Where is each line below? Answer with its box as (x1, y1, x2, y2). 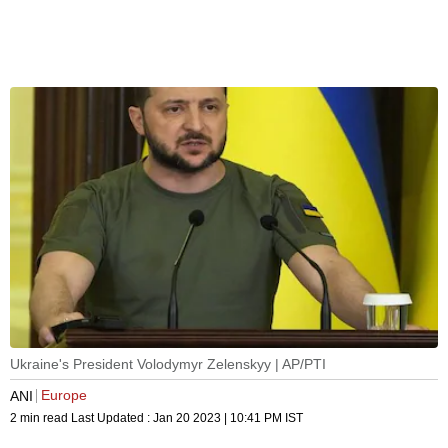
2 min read (10, 411, 71, 426)
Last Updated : (71, 411, 153, 426)
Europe (41, 387, 87, 404)
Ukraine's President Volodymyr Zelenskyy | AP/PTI (10, 356, 326, 373)
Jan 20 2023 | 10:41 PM (153, 411, 282, 426)
